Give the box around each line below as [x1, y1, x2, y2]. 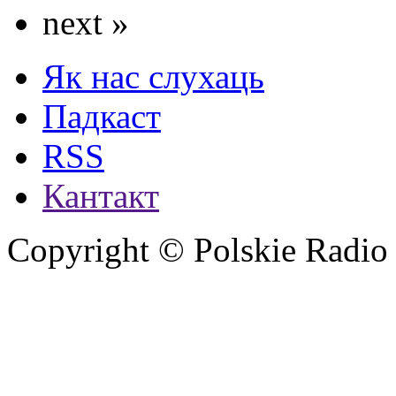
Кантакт [42, 177, 159, 216]
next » [42, 4, 129, 42]
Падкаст [42, 97, 161, 136]
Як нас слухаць [42, 57, 264, 96]
